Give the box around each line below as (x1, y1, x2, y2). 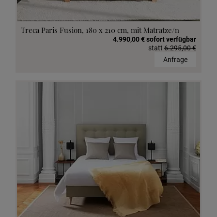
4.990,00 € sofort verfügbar (113, 35, 196, 43)
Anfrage (163, 55, 187, 63)
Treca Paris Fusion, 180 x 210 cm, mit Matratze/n (21, 25, 179, 35)
